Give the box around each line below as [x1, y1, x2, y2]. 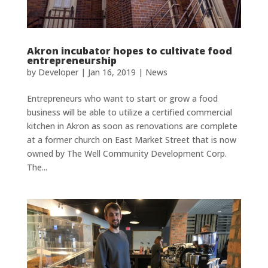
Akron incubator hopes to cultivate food [26, 44, 232, 57]
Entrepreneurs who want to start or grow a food [26, 92, 218, 104]
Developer [38, 66, 78, 78]
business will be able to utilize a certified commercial [26, 106, 232, 118]
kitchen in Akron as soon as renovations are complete [26, 120, 237, 132]
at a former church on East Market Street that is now [26, 133, 236, 145]
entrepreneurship [26, 53, 117, 67]
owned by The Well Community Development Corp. [26, 147, 227, 159]
